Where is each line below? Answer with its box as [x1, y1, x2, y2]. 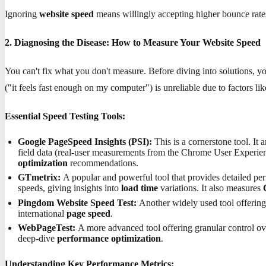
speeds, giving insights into [18, 183, 122, 194]
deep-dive [18, 233, 58, 244]
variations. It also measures [158, 183, 264, 194]
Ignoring [5, 8, 39, 19]
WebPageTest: [18, 223, 76, 233]
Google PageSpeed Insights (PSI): [18, 136, 153, 147]
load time [121, 183, 159, 194]
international [18, 208, 67, 218]
